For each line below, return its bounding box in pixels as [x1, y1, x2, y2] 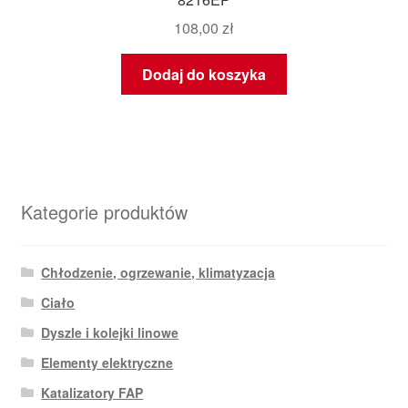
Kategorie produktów [20, 199, 188, 226]
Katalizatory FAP [41, 382, 144, 402]
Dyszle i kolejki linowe [41, 322, 179, 342]
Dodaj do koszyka [142, 64, 266, 85]
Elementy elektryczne [41, 352, 174, 372]
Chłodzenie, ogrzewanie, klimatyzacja [41, 262, 276, 281]
